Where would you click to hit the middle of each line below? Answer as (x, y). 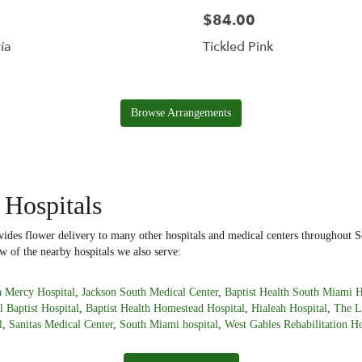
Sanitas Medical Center (61, 324)
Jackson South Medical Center (150, 292)
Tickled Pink (238, 47)
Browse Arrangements (181, 112)
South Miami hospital (169, 324)
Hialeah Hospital (289, 308)
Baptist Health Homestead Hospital (165, 308)
